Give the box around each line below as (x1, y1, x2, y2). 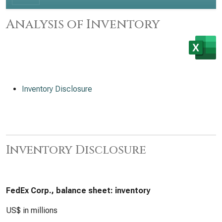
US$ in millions (6, 206, 57, 215)
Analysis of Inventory (6, 16, 160, 33)
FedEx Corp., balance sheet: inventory (6, 186, 150, 195)
